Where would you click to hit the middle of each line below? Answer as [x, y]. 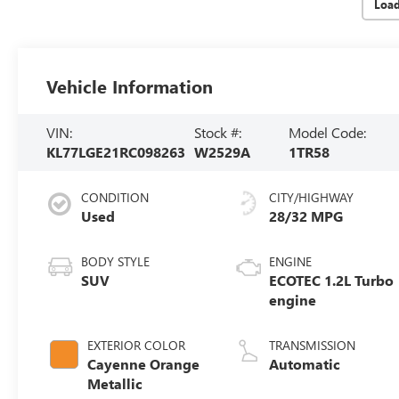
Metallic [115, 383]
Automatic [305, 363]
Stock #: [218, 132]
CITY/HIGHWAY [312, 197]
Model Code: [327, 132]
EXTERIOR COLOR [137, 345]
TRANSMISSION [313, 345]
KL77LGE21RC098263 [116, 151]
